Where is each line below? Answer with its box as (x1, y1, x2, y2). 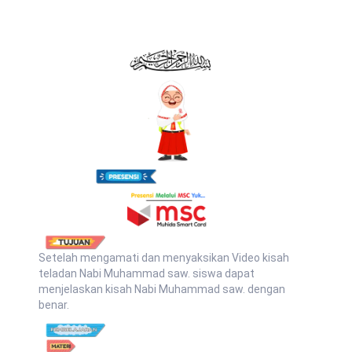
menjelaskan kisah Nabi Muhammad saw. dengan (38, 283, 285, 295)
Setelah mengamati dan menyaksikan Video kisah (38, 251, 289, 264)
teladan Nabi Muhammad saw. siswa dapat (38, 267, 255, 280)
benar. (38, 299, 69, 311)
